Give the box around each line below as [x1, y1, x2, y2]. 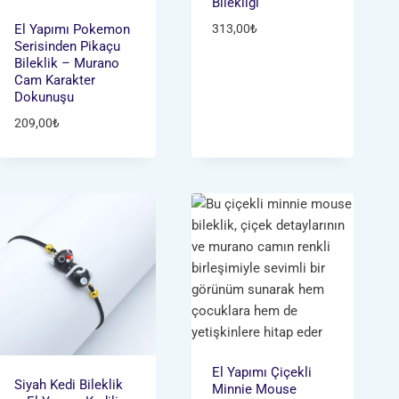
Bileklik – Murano [13, 54, 119, 71]
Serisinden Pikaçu [13, 37, 120, 54]
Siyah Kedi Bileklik [13, 377, 123, 394]
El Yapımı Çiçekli [212, 363, 313, 380]
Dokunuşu [13, 88, 74, 105]
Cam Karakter [13, 71, 95, 88]
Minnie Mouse [212, 380, 297, 397]
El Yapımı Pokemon [13, 20, 130, 37]
